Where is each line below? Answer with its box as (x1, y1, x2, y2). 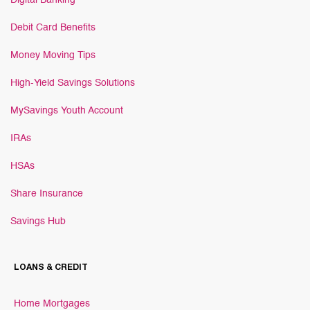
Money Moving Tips (10, 51, 95, 60)
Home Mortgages (14, 299, 90, 309)
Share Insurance (10, 189, 83, 199)
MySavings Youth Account (10, 106, 123, 116)
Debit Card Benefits (10, 23, 95, 33)
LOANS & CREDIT (14, 264, 88, 272)
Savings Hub (10, 217, 66, 226)
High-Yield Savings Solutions (10, 78, 135, 88)
